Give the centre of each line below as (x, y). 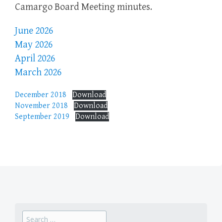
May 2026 (34, 45)
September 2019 (42, 117)
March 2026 (38, 73)
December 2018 (41, 95)
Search (33, 216)
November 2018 (41, 106)
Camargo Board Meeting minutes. (83, 7)
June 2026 (34, 31)
